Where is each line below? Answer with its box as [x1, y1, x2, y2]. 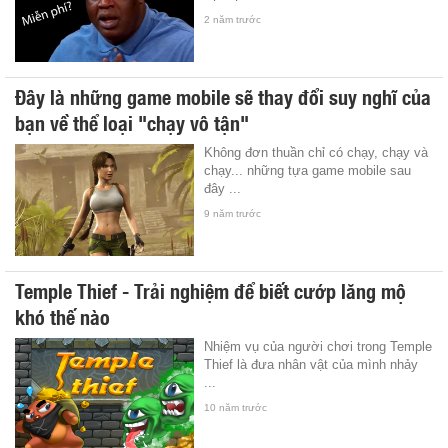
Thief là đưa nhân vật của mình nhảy [204, 356, 419, 372]
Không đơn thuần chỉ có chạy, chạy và [204, 144, 429, 160]
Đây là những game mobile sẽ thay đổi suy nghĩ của [15, 80, 431, 111]
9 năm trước [204, 207, 262, 219]
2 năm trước [204, 14, 262, 25]
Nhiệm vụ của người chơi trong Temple [204, 338, 433, 354]
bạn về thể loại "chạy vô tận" [15, 106, 249, 137]
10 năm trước [204, 401, 268, 413]
